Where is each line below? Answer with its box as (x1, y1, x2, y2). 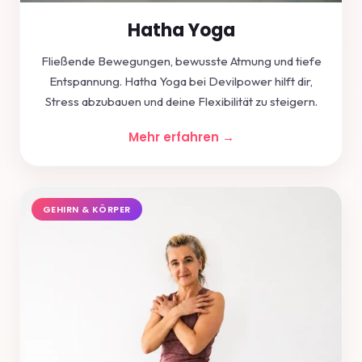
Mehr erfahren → (128, 128, 234, 146)
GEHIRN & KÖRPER (43, 203, 131, 217)
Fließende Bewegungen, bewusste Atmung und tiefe (40, 53, 322, 69)
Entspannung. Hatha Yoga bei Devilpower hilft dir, (49, 74, 313, 90)
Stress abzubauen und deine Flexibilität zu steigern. (44, 94, 318, 110)
